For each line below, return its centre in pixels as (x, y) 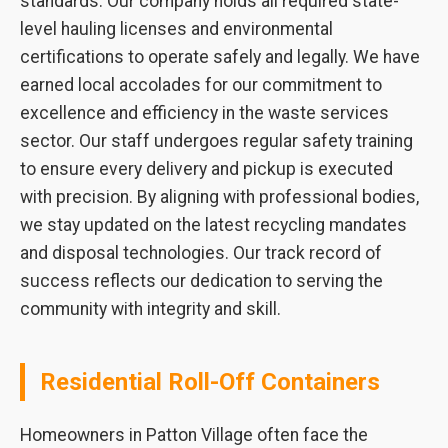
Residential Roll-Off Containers (210, 382)
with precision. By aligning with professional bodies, (219, 197)
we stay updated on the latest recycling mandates (213, 225)
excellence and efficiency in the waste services (204, 113)
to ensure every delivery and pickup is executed (206, 169)
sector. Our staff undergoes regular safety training (216, 141)
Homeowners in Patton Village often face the (194, 435)
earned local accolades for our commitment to (201, 85)
